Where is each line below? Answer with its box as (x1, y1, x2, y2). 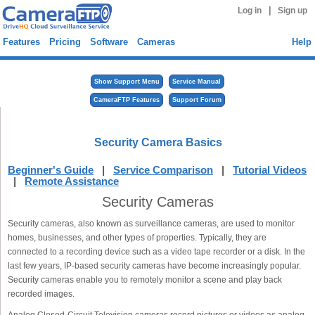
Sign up (278, 6, 308, 15)
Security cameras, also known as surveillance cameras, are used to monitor (8, 219, 295, 229)
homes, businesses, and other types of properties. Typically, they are (8, 233, 266, 243)
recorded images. (8, 289, 75, 299)
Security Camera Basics (94, 136, 222, 148)
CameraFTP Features (94, 96, 160, 103)
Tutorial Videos (233, 164, 307, 176)
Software (90, 37, 128, 47)
